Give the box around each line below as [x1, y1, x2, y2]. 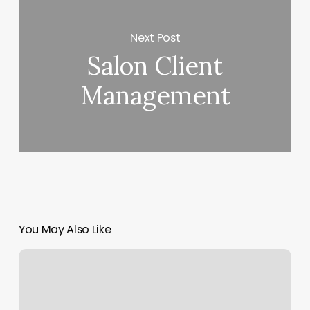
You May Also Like [18, 221, 111, 238]
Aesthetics [17, 266, 69, 281]
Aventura [17, 250, 62, 264]
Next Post [130, 29, 181, 46]
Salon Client [87, 50, 224, 82]
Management [80, 80, 230, 112]
